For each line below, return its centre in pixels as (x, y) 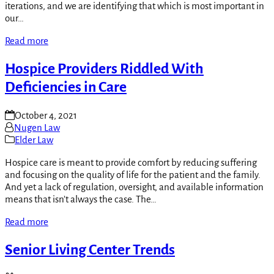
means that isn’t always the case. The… (81, 199)
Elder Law (34, 140)
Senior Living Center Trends (90, 250)
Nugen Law (37, 128)
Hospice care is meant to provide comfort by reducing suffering (131, 163)
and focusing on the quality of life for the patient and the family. (133, 175)
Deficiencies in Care (66, 87)
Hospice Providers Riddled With (104, 68)
